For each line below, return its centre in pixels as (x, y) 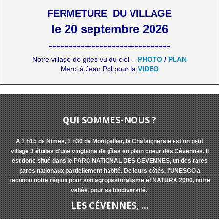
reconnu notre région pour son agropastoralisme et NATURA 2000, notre (109, 180)
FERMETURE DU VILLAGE (109, 13)
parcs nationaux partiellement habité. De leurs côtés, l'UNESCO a (109, 170)
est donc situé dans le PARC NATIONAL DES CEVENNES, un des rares (109, 161)
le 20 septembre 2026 (109, 29)
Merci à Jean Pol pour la (99, 69)
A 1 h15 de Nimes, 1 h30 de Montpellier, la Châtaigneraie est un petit (109, 141)
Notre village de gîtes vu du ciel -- (85, 59)
